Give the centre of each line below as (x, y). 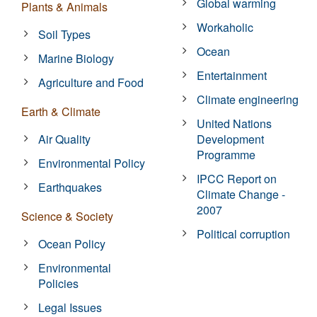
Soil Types (65, 34)
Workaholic (225, 27)
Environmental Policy (92, 163)
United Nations (235, 123)
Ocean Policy (72, 243)
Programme (226, 154)
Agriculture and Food (91, 82)
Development (231, 139)
